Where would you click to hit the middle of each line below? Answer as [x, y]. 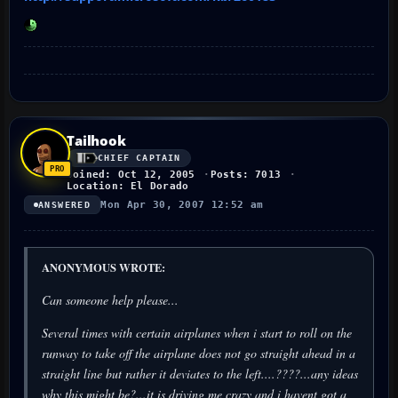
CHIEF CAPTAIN [139, 158]
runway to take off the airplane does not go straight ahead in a [199, 353]
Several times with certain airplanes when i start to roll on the [197, 332]
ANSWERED [65, 204]
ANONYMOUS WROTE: [103, 267]
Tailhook [96, 140]
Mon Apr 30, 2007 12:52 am [182, 204]
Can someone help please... [110, 299]
